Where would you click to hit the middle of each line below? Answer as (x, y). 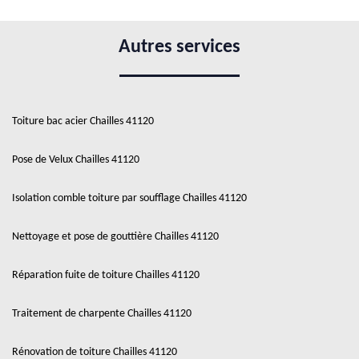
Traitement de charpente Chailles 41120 (102, 314)
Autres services (179, 48)
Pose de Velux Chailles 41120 (76, 160)
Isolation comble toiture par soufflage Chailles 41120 (129, 199)
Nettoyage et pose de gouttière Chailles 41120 (115, 237)
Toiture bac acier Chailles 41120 (83, 122)
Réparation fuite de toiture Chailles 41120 (106, 276)
